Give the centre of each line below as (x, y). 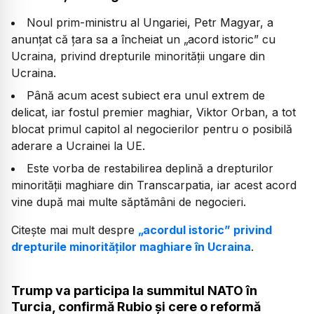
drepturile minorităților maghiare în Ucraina (131, 247)
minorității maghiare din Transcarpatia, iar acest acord (154, 185)
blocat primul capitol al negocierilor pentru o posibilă (152, 129)
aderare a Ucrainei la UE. (78, 146)
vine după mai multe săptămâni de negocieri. (129, 202)
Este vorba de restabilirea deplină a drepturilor (150, 169)
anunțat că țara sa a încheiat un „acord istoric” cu (143, 40)
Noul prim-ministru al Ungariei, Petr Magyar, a (150, 23)
